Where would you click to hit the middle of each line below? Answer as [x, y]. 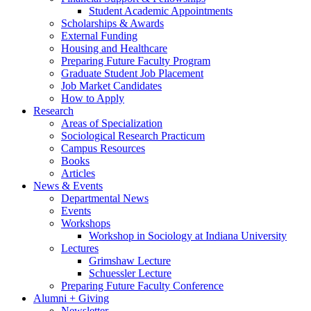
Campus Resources [103, 149]
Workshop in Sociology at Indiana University [188, 236]
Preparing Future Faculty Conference [142, 286]
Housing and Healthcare [114, 49]
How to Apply [93, 99]
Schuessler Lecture [130, 274]
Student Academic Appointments [161, 11]
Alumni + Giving [71, 299]
